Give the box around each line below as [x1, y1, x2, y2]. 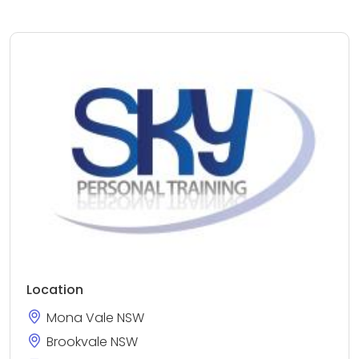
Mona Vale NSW [46, 309, 144, 327]
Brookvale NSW [46, 333, 138, 351]
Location [26, 280, 83, 299]
